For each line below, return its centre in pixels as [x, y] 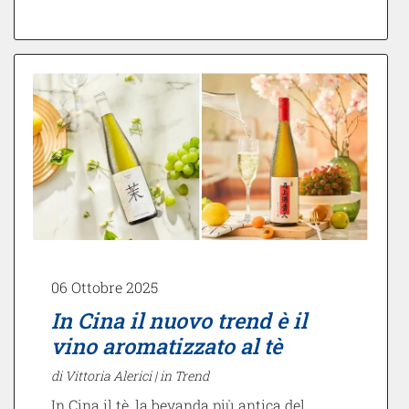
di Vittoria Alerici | [105, 375]
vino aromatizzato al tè [167, 345]
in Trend [184, 375]
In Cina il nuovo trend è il [179, 320]
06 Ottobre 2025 [105, 287]
